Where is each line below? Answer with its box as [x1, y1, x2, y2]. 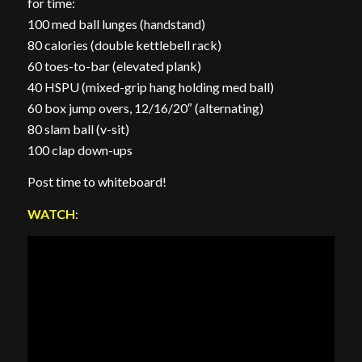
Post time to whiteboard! [27, 174, 166, 190]
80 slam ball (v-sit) [27, 120, 129, 137]
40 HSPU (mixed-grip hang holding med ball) [27, 78, 274, 95]
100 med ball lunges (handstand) [27, 15, 205, 32]
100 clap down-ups [27, 141, 133, 158]
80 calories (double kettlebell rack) [27, 36, 221, 53]
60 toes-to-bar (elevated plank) [27, 57, 201, 74]
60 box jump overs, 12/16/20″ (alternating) [27, 99, 263, 116]
